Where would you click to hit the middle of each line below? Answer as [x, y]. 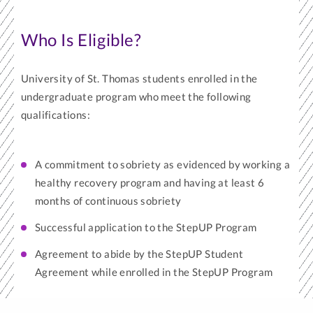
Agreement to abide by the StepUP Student [139, 254]
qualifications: [56, 115]
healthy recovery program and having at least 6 [150, 182]
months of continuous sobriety [108, 201]
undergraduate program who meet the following [136, 96]
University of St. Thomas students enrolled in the [139, 78]
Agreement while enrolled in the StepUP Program [154, 272]
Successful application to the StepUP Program [146, 227]
